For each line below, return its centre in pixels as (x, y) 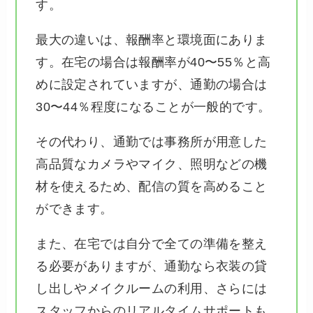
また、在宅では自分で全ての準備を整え (152, 243)
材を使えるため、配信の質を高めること (152, 186)
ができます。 (74, 209)
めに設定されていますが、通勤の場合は (152, 84)
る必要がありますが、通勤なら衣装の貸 (152, 266)
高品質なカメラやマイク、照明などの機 (152, 164)
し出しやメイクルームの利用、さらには (152, 288)
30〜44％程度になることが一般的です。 (153, 107)
